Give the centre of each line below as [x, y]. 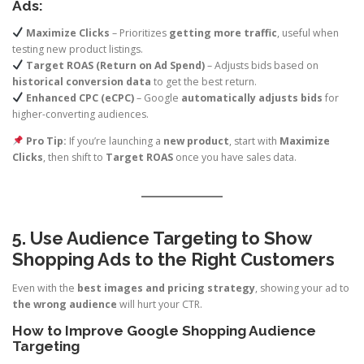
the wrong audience [65, 305]
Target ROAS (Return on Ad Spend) [115, 65]
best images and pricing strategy [166, 288]
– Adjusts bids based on [261, 65]
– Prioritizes [139, 32]
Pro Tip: [46, 141]
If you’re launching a [115, 141]
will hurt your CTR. [160, 305]
